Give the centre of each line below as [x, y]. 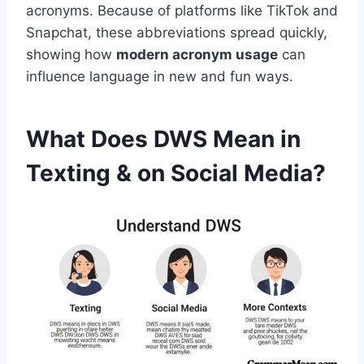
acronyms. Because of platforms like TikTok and [182, 11]
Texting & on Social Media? [176, 173]
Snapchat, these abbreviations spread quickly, [177, 33]
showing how [71, 55]
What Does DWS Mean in [163, 139]
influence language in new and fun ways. [160, 77]
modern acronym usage [197, 55]
